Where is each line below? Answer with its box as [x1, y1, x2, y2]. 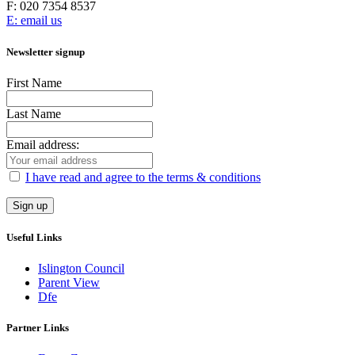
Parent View [38, 276, 100, 290]
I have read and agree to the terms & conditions [25, 170, 261, 184]
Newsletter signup [6, 45, 85, 58]
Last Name [6, 106, 61, 120]
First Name [6, 75, 62, 90]
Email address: [6, 137, 79, 151]
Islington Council [38, 261, 124, 276]
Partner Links [6, 322, 69, 334]
